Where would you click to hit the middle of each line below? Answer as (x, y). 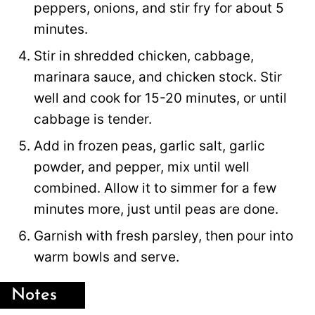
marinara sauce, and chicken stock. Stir (158, 77)
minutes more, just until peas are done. (156, 209)
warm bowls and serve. (107, 257)
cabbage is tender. (93, 119)
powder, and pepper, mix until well (142, 167)
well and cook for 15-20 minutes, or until (160, 98)
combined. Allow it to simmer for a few (155, 188)
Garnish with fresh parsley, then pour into (163, 236)
